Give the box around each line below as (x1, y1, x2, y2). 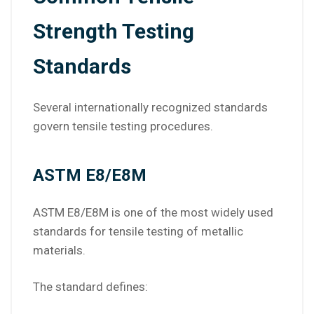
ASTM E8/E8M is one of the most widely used (33, 205, 273, 220)
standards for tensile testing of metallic (33, 224, 243, 239)
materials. (33, 243, 86, 258)
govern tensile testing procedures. (33, 119, 213, 134)
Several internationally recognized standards (33, 100, 268, 115)
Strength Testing (33, 19, 194, 44)
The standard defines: (33, 280, 148, 294)
